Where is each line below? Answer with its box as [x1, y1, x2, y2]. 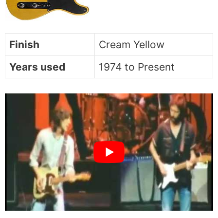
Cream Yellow [99, 38, 164, 51]
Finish [9, 38, 39, 51]
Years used [9, 60, 65, 73]
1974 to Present [99, 60, 175, 73]
